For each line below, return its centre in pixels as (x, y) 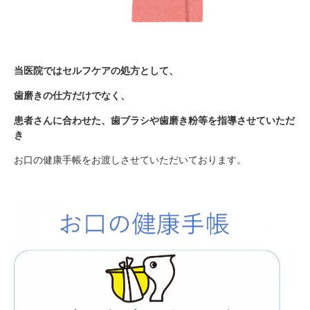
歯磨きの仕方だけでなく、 (72, 96)
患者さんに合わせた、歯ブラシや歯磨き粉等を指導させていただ (154, 121)
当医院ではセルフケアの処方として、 (96, 71)
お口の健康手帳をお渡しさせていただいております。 (130, 160)
